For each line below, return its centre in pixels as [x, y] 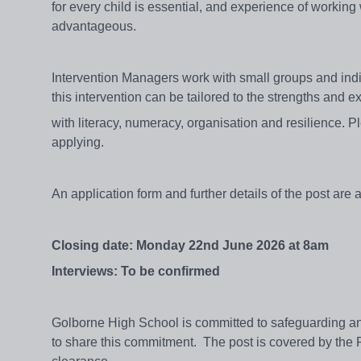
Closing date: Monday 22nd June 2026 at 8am [190, 246]
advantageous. [94, 27]
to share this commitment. [124, 342]
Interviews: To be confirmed [136, 272]
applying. [78, 143]
